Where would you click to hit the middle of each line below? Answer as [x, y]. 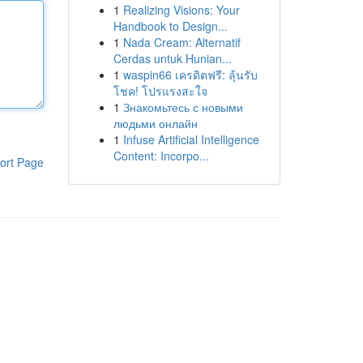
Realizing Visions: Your [181, 10]
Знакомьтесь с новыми [183, 107]
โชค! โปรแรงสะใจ [160, 91]
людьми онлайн [155, 123]
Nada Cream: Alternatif [181, 42]
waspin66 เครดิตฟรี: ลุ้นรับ [190, 75]
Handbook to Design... [170, 26]
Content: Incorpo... [161, 156]
